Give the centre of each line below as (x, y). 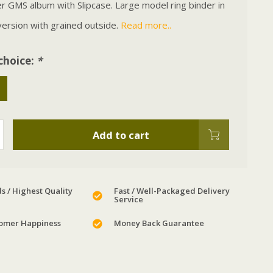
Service (129, 199)
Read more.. (146, 25)
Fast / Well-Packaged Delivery (172, 191)
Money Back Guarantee (159, 223)
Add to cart (121, 135)
